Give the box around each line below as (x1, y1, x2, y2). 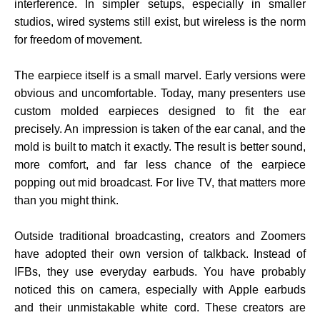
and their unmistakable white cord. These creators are (14, 301, 306, 314)
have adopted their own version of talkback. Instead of (14, 248, 306, 261)
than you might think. (14, 194, 119, 207)
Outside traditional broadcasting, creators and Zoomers (14, 230, 306, 243)
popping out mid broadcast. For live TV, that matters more (14, 176, 306, 189)
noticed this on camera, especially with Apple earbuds (14, 284, 306, 296)
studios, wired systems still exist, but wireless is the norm (14, 16, 306, 29)
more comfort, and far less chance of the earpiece (14, 159, 306, 171)
